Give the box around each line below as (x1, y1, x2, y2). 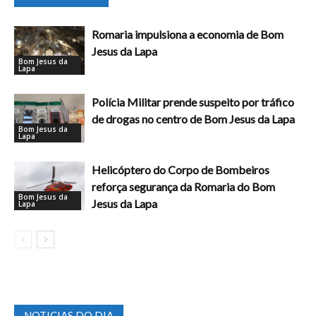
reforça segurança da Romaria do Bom (92, 180, 275, 194)
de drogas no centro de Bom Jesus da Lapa (92, 112, 295, 126)
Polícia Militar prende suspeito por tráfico (92, 95, 294, 109)
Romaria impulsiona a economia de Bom (92, 28, 284, 42)
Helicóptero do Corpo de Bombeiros (92, 163, 269, 177)
